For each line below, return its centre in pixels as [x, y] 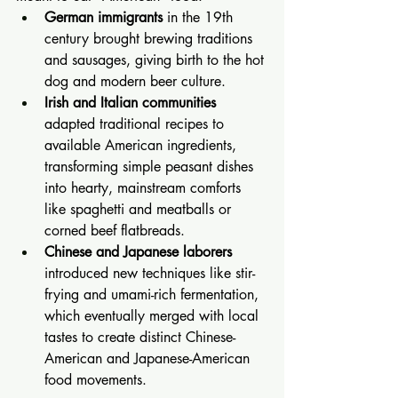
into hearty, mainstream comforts [145, 188]
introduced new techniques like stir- [150, 273]
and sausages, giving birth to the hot [156, 60]
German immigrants [103, 17]
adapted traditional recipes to [136, 124]
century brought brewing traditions [151, 39]
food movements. [96, 380]
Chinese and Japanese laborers [138, 252]
